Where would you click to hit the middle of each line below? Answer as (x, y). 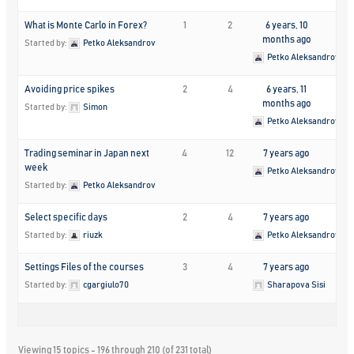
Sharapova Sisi (297, 284)
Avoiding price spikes (70, 89)
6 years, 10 (286, 25)
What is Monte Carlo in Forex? (86, 25)
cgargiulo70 (106, 284)
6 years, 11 (287, 89)
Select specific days (66, 217)
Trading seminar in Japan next (87, 153)
